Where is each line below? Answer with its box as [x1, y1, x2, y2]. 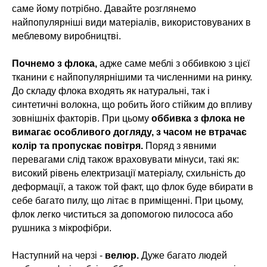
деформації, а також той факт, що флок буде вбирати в [12, 182, 253, 193]
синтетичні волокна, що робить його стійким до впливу [12, 100, 252, 110]
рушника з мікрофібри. [12, 223, 111, 234]
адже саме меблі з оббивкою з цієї [97, 58, 250, 69]
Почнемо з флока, [12, 58, 97, 69]
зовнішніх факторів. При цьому [12, 113, 151, 124]
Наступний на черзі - [12, 250, 105, 261]
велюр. [105, 250, 139, 261]
